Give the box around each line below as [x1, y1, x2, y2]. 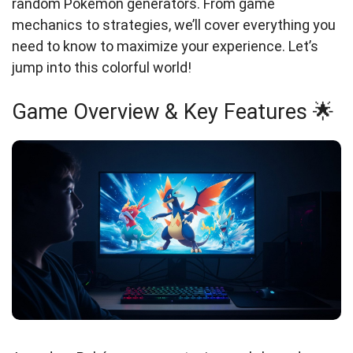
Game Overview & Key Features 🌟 [12, 99, 334, 125]
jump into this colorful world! [12, 59, 191, 76]
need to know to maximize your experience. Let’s [12, 38, 318, 55]
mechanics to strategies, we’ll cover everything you [12, 17, 336, 34]
